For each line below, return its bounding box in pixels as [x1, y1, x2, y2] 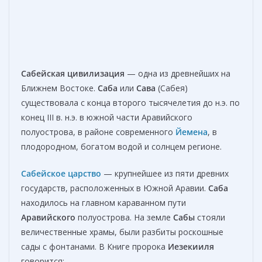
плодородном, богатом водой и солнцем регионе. [21, 141, 222, 153]
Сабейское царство [21, 168, 101, 180]
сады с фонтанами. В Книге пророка [21, 241, 168, 253]
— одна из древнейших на [125, 68, 230, 80]
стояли [195, 212, 225, 223]
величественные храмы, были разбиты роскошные [21, 226, 223, 238]
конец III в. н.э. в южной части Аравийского [21, 112, 192, 123]
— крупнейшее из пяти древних [104, 168, 229, 180]
